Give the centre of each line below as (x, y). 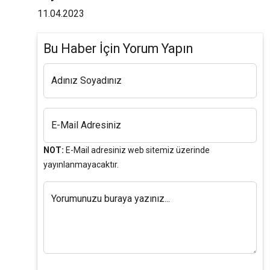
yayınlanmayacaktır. (81, 165)
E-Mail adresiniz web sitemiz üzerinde (137, 150)
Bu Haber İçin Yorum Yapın (118, 49)
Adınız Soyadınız (86, 81)
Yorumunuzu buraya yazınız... (111, 199)
